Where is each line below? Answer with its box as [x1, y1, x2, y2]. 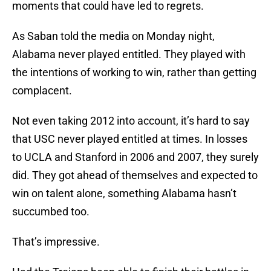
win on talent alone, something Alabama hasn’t [12, 187, 237, 200]
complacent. [12, 84, 72, 97]
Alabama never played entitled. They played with [12, 48, 246, 61]
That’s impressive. [12, 235, 100, 249]
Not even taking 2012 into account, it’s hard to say [12, 114, 250, 128]
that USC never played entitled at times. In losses [12, 132, 247, 146]
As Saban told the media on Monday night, [12, 30, 215, 43]
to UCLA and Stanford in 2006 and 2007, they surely [12, 151, 259, 164]
